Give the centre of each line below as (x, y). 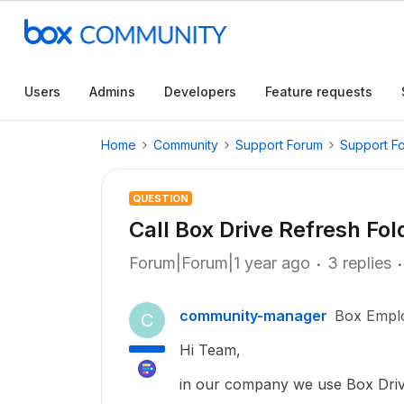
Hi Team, (210, 350)
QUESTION (161, 198)
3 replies (359, 263)
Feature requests (319, 92)
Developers (200, 92)
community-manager (253, 316)
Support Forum (279, 145)
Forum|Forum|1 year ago (220, 263)
